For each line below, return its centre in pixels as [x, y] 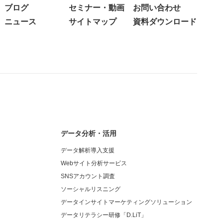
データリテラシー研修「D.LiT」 [104, 215]
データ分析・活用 [89, 134]
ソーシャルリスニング [91, 189]
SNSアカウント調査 [88, 176]
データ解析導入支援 [88, 150]
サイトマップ [93, 22]
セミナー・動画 [97, 8]
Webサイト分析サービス [94, 163]
